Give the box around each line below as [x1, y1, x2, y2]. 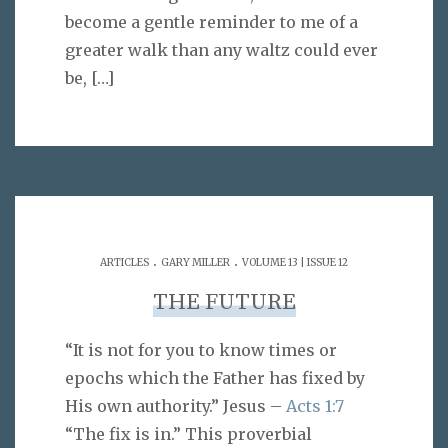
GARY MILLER [161, 256, 230, 270]
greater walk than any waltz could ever [65, 39, 378, 60]
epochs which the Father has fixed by [65, 368, 365, 389]
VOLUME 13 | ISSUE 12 [242, 256, 348, 270]
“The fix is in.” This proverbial [65, 424, 312, 445]
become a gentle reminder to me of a [65, 11, 358, 32]
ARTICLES [100, 256, 149, 270]
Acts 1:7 [286, 396, 344, 417]
